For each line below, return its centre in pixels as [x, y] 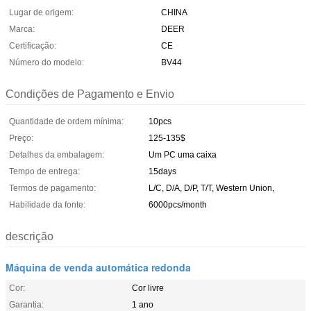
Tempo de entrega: [44, 171]
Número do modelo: [47, 62]
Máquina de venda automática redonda [98, 267]
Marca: [22, 29]
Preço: [21, 138]
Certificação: [33, 45]
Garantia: [26, 304]
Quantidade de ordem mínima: [66, 121]
